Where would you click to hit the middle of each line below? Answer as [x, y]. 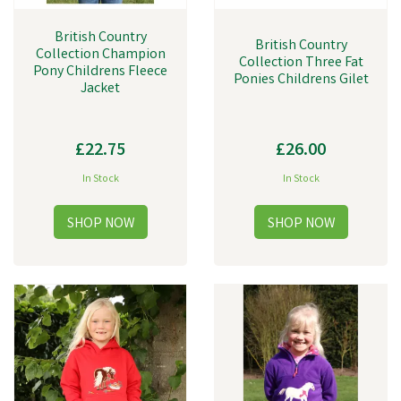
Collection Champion [100, 55]
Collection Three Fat [301, 63]
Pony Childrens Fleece [100, 72]
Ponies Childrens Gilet [301, 80]
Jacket [100, 89]
